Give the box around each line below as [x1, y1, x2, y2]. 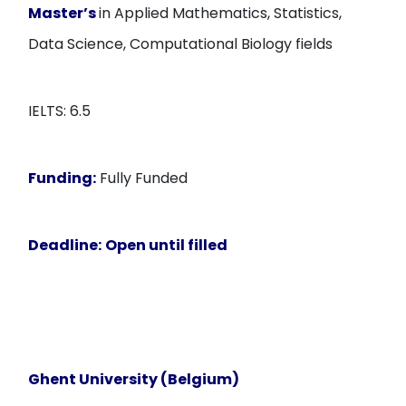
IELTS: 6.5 [28, 101, 92, 121]
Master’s [28, 3, 100, 24]
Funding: [28, 168, 97, 188]
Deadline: [28, 235, 102, 256]
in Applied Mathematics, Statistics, [99, 3, 343, 24]
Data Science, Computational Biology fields [28, 34, 333, 54]
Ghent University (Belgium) [28, 369, 240, 390]
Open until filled [105, 235, 228, 256]
